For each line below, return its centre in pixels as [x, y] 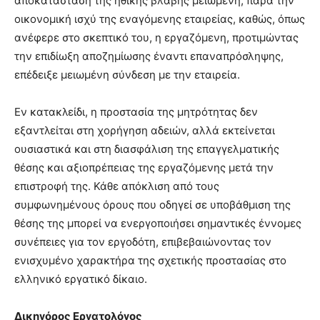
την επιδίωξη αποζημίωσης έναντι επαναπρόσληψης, [149, 56]
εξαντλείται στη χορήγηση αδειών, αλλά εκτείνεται [145, 131]
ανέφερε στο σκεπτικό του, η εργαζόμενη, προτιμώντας [156, 38]
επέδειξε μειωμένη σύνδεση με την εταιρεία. [127, 75]
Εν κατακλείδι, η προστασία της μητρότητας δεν [136, 112]
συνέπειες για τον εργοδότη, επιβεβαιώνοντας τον [143, 242]
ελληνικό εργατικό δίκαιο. [81, 279]
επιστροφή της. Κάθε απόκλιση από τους [117, 186]
